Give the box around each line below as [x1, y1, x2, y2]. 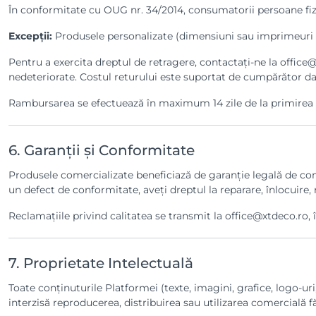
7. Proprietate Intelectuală [8, 255, 193, 272]
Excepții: [8, 30, 52, 42]
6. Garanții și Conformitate [8, 142, 195, 159]
